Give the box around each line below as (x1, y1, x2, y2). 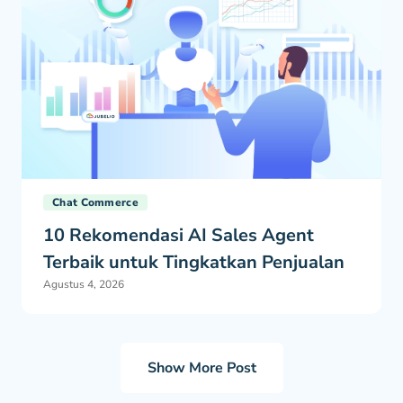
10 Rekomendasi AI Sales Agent (43, 222, 314, 247)
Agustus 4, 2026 (43, 276, 124, 291)
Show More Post (147, 357, 256, 378)
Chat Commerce (52, 194, 139, 210)
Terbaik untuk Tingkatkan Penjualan (43, 249, 345, 274)
